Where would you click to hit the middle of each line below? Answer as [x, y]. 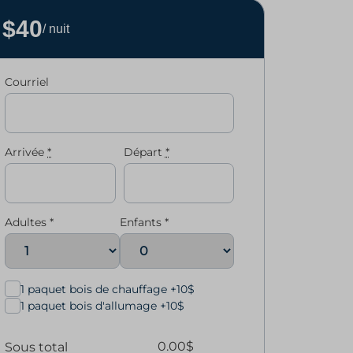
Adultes [27, 223]
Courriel [27, 82]
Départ [143, 152]
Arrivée [24, 152]
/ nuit [56, 29]
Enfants [142, 223]
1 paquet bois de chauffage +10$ [108, 289]
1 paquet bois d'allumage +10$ [103, 306]
